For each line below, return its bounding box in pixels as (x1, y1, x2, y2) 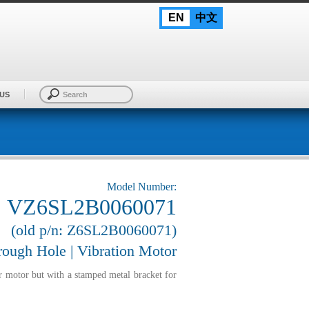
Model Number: (107, 180, 177, 192)
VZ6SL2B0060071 (7, 194, 177, 219)
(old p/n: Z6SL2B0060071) (11, 221, 177, 239)
